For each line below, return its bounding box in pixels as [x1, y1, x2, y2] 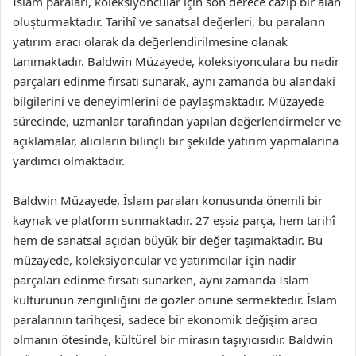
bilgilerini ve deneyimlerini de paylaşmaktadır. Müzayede [13, 92, 324, 109]
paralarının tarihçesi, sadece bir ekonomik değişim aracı [13, 311, 318, 327]
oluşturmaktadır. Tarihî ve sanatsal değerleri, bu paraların [13, 13, 325, 29]
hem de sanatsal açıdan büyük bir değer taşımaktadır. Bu [13, 231, 323, 248]
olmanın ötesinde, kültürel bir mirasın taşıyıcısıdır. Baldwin [13, 331, 333, 347]
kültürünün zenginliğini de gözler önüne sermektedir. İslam [13, 291, 337, 308]
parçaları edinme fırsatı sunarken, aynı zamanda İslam [13, 271, 309, 288]
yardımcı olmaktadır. [13, 152, 125, 168]
